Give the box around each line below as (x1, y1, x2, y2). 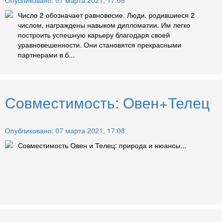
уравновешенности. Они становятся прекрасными (18, 40, 181, 50)
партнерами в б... (18, 50, 75, 60)
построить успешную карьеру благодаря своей (18, 30, 170, 40)
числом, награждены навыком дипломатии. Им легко (18, 20, 190, 30)
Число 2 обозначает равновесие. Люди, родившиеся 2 (18, 10, 195, 20)
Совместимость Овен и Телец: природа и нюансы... (18, 140, 186, 151)
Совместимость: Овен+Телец (5, 92, 210, 113)
